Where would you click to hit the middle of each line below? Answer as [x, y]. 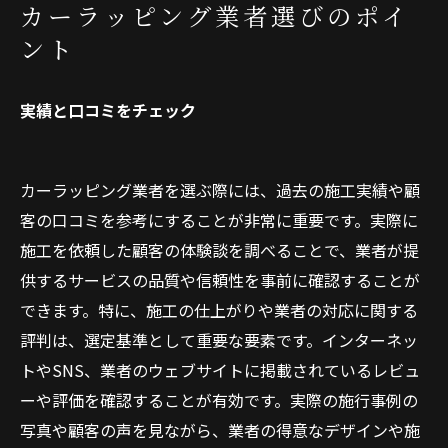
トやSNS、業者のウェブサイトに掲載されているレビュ [220, 370]
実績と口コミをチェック [108, 110]
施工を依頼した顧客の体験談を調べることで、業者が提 [219, 250]
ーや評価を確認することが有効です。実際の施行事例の [219, 400]
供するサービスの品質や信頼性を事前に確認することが [220, 280]
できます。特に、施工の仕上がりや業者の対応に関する [219, 310]
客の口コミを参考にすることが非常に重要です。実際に [219, 220]
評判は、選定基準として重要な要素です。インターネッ [219, 340]
